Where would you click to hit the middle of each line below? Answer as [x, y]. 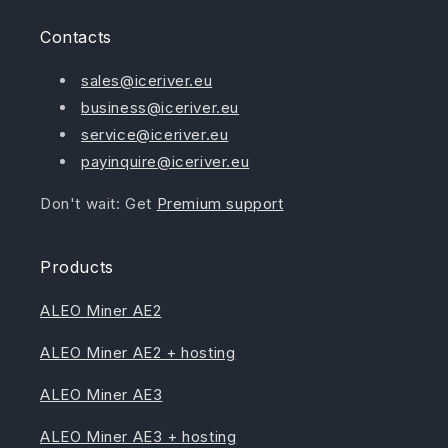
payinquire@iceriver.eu [165, 162]
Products [77, 267]
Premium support [220, 204]
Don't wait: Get [98, 204]
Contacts [76, 37]
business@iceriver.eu [160, 108]
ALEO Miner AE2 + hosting [138, 353]
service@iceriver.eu [155, 135]
